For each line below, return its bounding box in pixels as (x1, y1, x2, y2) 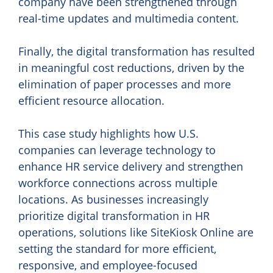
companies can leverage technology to (18, 143, 216, 158)
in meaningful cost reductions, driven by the (18, 60, 244, 76)
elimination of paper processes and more (18, 77, 231, 92)
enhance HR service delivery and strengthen (18, 159, 243, 174)
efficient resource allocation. (18, 93, 165, 108)
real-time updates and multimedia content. (18, 11, 239, 26)
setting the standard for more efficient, (18, 241, 216, 257)
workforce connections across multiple (18, 175, 218, 191)
